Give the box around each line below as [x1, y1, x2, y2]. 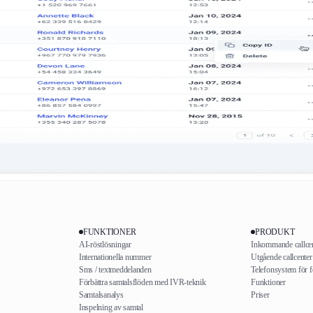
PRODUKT [255, 226, 295, 237]
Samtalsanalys [78, 289, 124, 300]
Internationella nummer [78, 252, 152, 262]
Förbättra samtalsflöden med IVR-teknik [78, 277, 206, 287]
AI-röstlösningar [78, 239, 131, 249]
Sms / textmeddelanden [78, 264, 152, 275]
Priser [251, 289, 270, 300]
